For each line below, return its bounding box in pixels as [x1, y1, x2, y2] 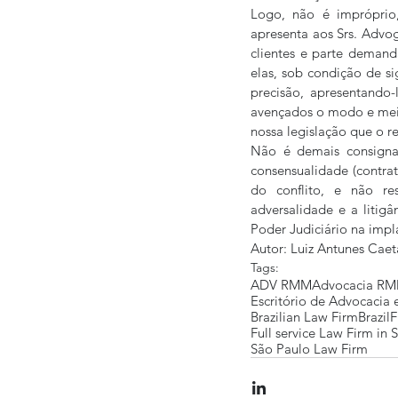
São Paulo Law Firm [251, 340, 368, 357]
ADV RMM [251, 276, 312, 293]
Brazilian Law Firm [251, 308, 358, 325]
